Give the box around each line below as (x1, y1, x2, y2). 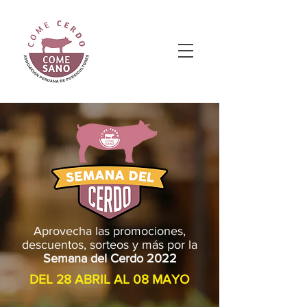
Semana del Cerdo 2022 (42, 251, 177, 265)
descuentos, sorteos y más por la (22, 238, 197, 251)
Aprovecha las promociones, (34, 224, 186, 238)
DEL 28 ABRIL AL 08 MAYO (29, 272, 190, 286)
